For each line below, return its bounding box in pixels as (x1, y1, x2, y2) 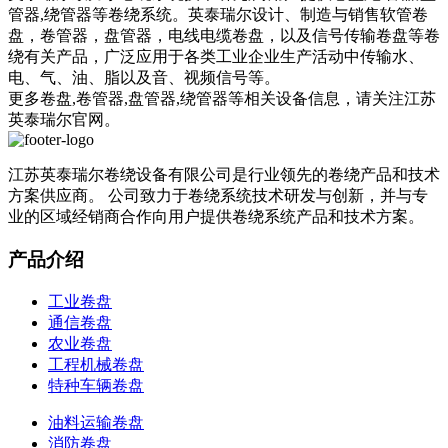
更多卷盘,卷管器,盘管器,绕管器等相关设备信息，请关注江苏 (8, 90, 436, 108)
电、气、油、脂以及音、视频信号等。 (8, 69, 280, 87)
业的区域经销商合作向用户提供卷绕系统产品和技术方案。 (8, 208, 424, 226)
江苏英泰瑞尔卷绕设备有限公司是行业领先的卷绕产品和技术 (8, 166, 440, 184)
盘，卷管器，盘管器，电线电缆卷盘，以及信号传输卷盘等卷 (8, 27, 440, 45)
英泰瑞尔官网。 (8, 111, 120, 129)
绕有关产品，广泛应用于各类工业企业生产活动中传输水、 (8, 48, 424, 66)
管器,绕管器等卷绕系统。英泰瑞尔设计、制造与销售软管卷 (8, 6, 428, 24)
